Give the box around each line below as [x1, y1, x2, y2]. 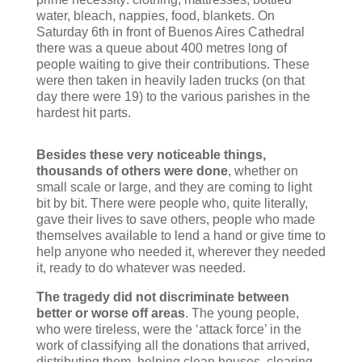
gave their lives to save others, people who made [36, 212, 315, 226]
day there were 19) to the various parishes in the [36, 89, 310, 103]
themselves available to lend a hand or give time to [36, 228, 326, 242]
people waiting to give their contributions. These [36, 57, 309, 71]
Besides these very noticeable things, [36, 147, 266, 162]
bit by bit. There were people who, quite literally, [36, 196, 308, 210]
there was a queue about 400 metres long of [36, 40, 287, 55]
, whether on [227, 163, 298, 178]
